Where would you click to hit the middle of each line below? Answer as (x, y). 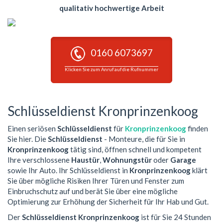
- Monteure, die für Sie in (144, 139)
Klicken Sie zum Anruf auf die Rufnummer (111, 70)
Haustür (85, 160)
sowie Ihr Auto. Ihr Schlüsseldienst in (68, 170)
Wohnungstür (127, 160)
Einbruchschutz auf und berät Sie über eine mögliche (93, 191)
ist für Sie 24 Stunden (175, 217)
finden (197, 128)
